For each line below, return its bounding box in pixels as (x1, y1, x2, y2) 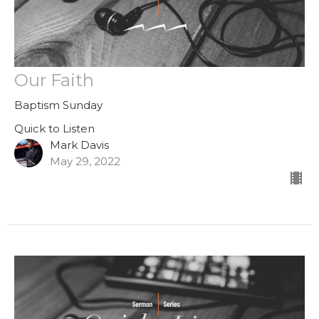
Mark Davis (50, 137, 109, 152)
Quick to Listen (14, 121, 95, 135)
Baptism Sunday (14, 98, 103, 112)
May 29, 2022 (50, 154, 120, 168)
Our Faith (14, 69, 94, 90)
